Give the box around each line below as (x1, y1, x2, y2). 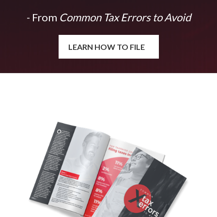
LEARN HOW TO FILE (68, 42, 145, 52)
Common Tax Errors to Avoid (57, 11, 191, 24)
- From (26, 11, 57, 24)
